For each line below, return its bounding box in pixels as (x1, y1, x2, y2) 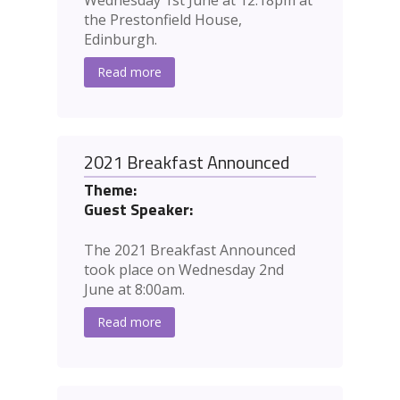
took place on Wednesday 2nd (84, 260, 284, 280)
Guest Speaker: (84, 197, 193, 222)
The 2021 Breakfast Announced (84, 240, 296, 261)
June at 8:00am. (84, 279, 185, 300)
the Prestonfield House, (84, 10, 242, 30)
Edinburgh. (84, 29, 157, 50)
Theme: (84, 178, 137, 203)
